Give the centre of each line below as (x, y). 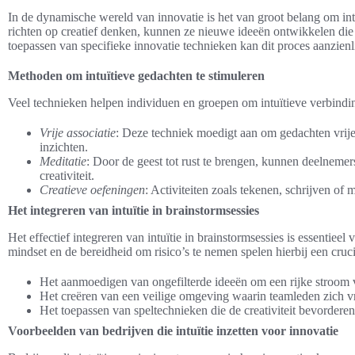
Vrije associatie (78, 132)
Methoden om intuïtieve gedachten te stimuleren (136, 75)
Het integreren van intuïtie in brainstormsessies (134, 210)
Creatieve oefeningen (92, 189)
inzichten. (64, 147)
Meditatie (63, 161)
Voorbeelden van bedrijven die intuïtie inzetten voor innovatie (173, 330)
